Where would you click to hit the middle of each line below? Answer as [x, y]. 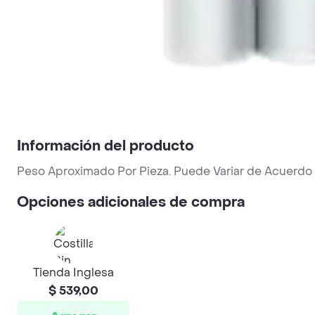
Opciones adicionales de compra [131, 202]
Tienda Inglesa [73, 272]
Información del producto [105, 146]
